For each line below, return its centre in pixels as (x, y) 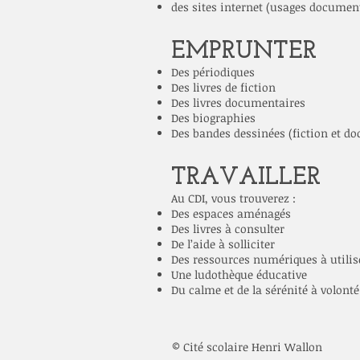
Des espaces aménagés (231, 213)
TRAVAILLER (246, 178)
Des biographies (213, 118)
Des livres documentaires (238, 102)
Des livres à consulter (228, 229)
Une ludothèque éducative (239, 274)
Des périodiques (213, 72)
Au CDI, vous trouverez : (233, 198)
